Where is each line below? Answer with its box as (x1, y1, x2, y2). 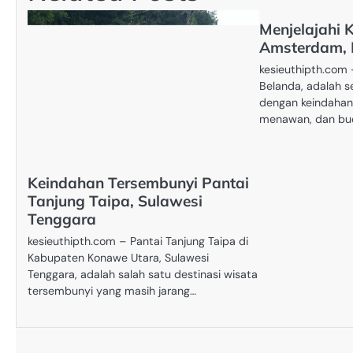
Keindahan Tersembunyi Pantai (28, 173, 249, 193)
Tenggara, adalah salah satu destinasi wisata (28, 267, 258, 282)
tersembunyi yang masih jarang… (28, 284, 196, 299)
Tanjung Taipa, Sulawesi (28, 191, 203, 211)
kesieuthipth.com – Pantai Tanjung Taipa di (28, 234, 248, 249)
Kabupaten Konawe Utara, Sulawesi (28, 251, 209, 266)
